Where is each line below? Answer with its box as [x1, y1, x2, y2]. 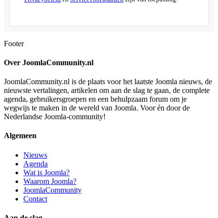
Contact [23, 194, 47, 203]
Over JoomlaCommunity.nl [4, 58, 93, 67]
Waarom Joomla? [23, 177, 76, 185]
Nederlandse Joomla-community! [4, 112, 106, 121]
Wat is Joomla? [23, 168, 70, 177]
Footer [4, 39, 24, 48]
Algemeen [4, 131, 36, 140]
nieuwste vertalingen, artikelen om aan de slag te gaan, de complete [4, 86, 210, 95]
